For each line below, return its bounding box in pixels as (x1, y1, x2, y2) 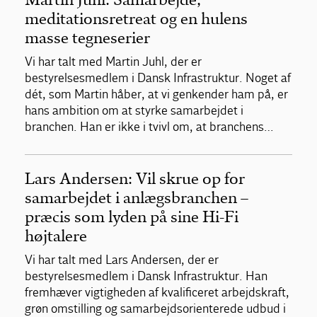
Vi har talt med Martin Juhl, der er (25, 54, 202, 69)
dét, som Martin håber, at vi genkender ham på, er (25, 86, 288, 102)
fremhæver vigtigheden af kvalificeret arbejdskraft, (25, 284, 289, 300)
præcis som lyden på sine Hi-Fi (25, 207, 238, 226)
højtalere (25, 226, 87, 246)
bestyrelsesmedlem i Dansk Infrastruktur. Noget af (25, 70, 291, 86)
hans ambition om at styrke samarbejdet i (25, 103, 243, 118)
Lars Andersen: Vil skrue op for (25, 168, 245, 188)
